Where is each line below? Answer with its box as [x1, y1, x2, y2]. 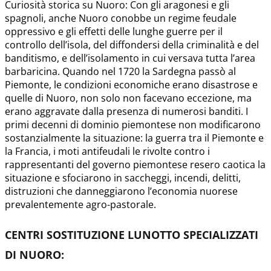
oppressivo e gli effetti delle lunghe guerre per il [5, 24, 223, 38]
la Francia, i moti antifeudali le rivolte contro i [5, 144, 210, 158]
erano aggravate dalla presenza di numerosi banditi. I [5, 104, 248, 118]
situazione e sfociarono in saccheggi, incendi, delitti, [5, 171, 241, 184]
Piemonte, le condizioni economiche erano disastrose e [5, 77, 258, 91]
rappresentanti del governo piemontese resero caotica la [5, 157, 266, 171]
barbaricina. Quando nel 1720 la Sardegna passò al [5, 64, 236, 78]
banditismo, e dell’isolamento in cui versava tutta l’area [5, 51, 255, 65]
